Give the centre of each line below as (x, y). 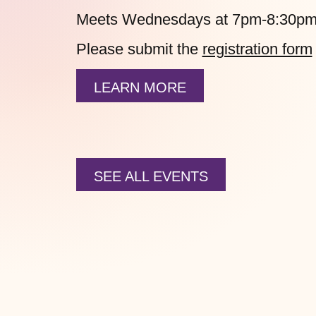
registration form (257, 49)
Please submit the (139, 49)
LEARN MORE (140, 88)
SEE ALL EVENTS (151, 177)
